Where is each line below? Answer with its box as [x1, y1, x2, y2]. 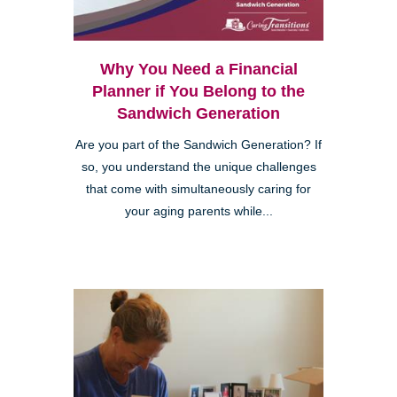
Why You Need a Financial [99, 60, 298, 79]
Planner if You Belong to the [92, 82, 305, 101]
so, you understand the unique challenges [81, 160, 316, 175]
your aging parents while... [124, 205, 273, 219]
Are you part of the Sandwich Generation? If [75, 138, 322, 152]
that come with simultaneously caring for [86, 183, 311, 197]
